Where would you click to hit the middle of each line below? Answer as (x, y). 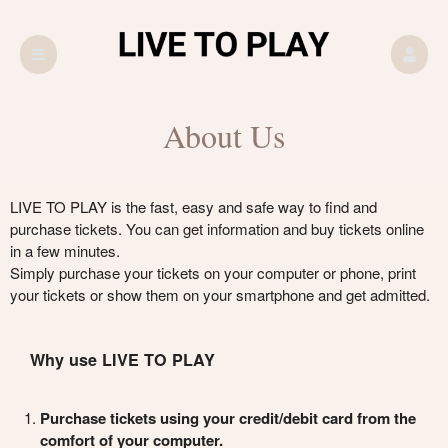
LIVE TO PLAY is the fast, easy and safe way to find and (193, 206)
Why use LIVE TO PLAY (122, 359)
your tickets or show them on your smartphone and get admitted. (220, 294)
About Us (224, 135)
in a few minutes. (65, 250)
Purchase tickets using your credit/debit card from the (228, 417)
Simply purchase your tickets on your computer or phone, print (213, 272)
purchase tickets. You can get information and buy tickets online (217, 228)
